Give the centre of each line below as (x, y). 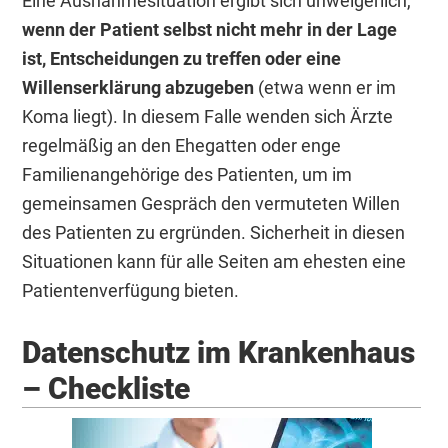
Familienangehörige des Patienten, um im (187, 174)
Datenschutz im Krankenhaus (219, 352)
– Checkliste (106, 388)
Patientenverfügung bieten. (131, 290)
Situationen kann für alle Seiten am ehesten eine (214, 261)
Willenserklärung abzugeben (138, 87)
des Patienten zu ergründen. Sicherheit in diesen (214, 232)
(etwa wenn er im (325, 87)
